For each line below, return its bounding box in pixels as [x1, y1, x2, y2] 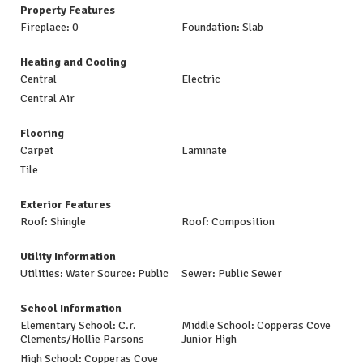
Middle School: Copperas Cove [181, 318, 331, 332]
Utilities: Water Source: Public [20, 267, 169, 280]
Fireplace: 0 [20, 20, 79, 34]
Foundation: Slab [181, 20, 263, 34]
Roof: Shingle [20, 215, 86, 228]
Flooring [20, 126, 64, 140]
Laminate [181, 143, 227, 157]
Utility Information [20, 250, 116, 263]
